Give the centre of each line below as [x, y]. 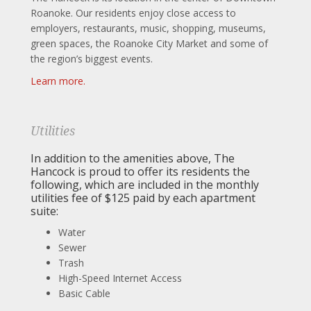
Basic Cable [84, 293]
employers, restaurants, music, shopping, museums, [148, 28]
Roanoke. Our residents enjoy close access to [133, 12]
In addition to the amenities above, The [133, 158]
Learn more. [58, 81]
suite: [44, 211]
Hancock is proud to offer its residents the [140, 171]
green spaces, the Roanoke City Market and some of [149, 43]
